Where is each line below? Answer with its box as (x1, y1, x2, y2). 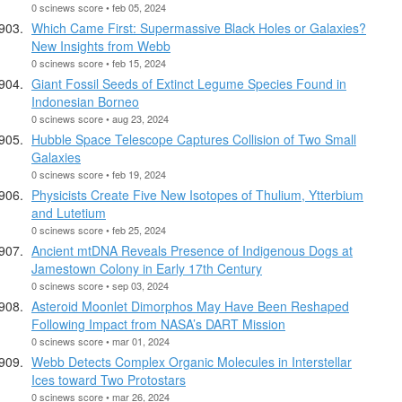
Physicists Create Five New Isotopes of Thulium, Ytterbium (31, 185, 363, 204)
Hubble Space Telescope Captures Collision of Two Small (31, 129, 356, 148)
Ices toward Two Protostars (31, 370, 186, 389)
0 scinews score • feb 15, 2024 (31, 55, 166, 70)
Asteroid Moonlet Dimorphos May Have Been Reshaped (31, 296, 349, 315)
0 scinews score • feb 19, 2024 (31, 166, 166, 181)
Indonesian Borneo (31, 92, 139, 110)
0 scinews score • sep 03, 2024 (31, 277, 169, 293)
